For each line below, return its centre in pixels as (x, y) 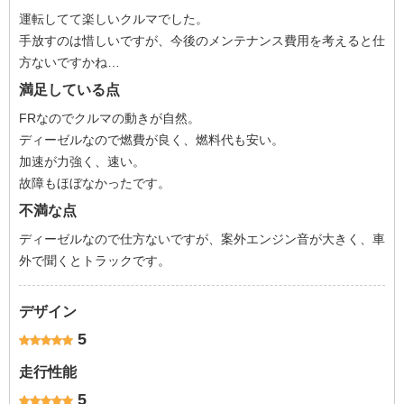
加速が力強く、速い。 (82, 161)
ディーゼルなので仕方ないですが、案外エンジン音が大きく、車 (202, 239)
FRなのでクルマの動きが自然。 (110, 118)
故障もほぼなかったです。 (95, 183)
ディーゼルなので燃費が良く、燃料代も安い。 (151, 140)
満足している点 (69, 90)
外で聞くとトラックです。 (95, 261)
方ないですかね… (69, 62)
